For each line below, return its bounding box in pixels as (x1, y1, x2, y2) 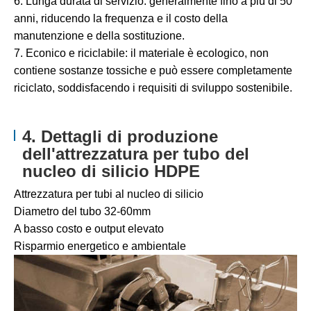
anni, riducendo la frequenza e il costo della (14, 12, 228, 25)
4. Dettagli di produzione (22, 127, 219, 146)
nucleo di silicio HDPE (22, 162, 201, 181)
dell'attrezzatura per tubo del (22, 144, 250, 164)
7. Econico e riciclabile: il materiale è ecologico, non (14, 47, 269, 60)
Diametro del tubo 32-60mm (14, 205, 151, 218)
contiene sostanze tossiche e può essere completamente (14, 65, 292, 77)
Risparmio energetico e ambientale (14, 240, 186, 253)
